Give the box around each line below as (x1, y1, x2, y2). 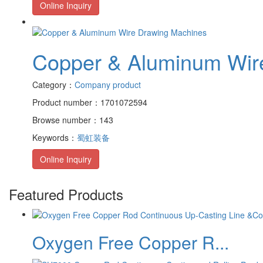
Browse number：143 (32, 113, 113, 126)
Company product (75, 78, 141, 90)
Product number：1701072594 (32, 96, 147, 108)
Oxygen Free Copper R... (32, 229, 229, 255)
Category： (32, 78, 75, 90)
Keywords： (32, 131, 77, 143)
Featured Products (9, 183, 123, 204)
